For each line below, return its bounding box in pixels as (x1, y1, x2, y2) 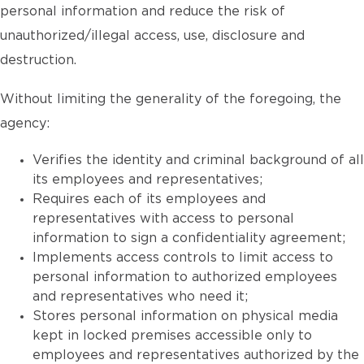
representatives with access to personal (32, 212, 294, 225)
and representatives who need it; (32, 290, 248, 303)
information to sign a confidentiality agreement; (32, 232, 345, 245)
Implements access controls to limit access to (32, 251, 333, 264)
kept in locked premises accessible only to (32, 329, 312, 342)
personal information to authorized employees (32, 271, 337, 284)
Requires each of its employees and (32, 193, 266, 206)
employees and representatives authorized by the (32, 349, 359, 362)
